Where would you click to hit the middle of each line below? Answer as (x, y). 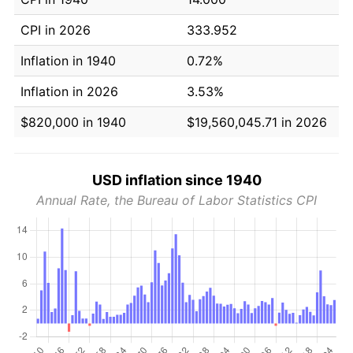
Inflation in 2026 (69, 91)
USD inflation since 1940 (176, 180)
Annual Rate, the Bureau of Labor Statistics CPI (176, 200)
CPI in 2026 (56, 30)
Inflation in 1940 (68, 60)
